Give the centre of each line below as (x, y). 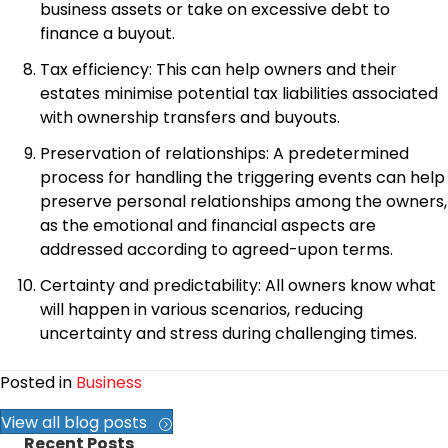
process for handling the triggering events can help (242, 178)
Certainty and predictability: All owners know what (238, 286)
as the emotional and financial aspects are (208, 226)
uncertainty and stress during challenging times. (228, 334)
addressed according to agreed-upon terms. (216, 250)
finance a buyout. (107, 34)
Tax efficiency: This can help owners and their (218, 70)
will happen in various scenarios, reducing (201, 310)
